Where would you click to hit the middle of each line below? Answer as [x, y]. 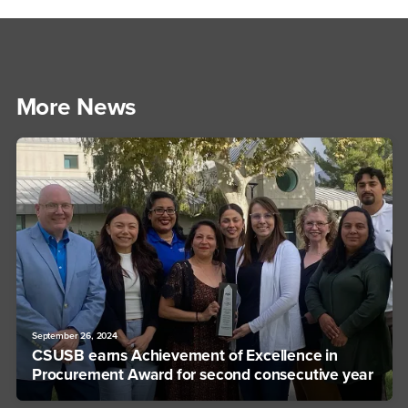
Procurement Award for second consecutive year [203, 375]
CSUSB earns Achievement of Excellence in [185, 356]
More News [76, 107]
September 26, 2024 [75, 335]
